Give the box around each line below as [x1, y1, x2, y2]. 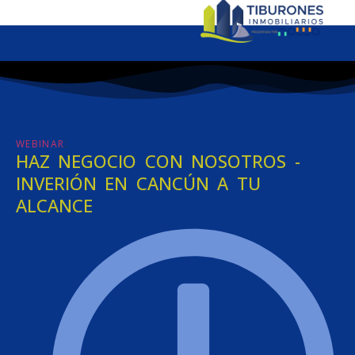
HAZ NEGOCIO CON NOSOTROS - [16, 148, 300, 173]
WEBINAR [16, 136, 65, 151]
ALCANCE [16, 193, 93, 217]
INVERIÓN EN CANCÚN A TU [16, 170, 261, 195]
